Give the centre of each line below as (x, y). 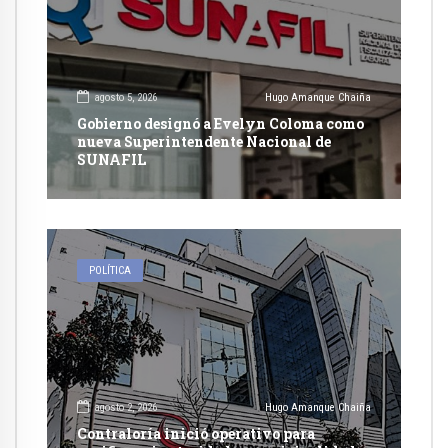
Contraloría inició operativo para (196, 433)
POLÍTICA (110, 270)
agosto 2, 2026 (125, 408)
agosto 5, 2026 (125, 98)
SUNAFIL (111, 159)
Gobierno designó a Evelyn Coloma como (220, 123)
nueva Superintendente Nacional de (204, 141)
